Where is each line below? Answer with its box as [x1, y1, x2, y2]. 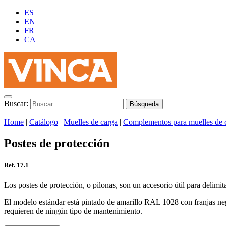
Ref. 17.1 [4, 161, 29, 169]
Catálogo [29, 118, 58, 126]
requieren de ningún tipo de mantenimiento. [4, 207, 142, 216]
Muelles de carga [64, 118, 118, 126]
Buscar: [4, 99, 28, 108]
